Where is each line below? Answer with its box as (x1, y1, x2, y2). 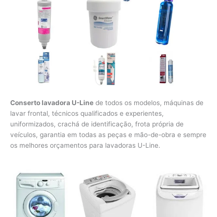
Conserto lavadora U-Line (10, 99, 94, 107)
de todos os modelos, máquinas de (93, 99, 204, 107)
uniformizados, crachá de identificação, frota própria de (10, 120, 184, 128)
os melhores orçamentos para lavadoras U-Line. (10, 141, 161, 150)
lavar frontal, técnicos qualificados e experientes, (10, 109, 164, 118)
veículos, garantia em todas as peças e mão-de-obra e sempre (10, 131, 207, 139)
